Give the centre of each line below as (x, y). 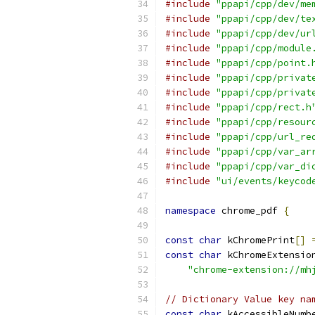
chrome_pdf (250, 211)
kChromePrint (258, 240)
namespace (191, 211)
